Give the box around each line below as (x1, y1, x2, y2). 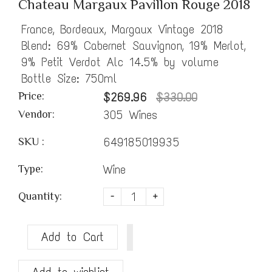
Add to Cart (41, 229, 104, 245)
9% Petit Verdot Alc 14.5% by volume (21, 54, 219, 69)
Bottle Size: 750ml (21, 70, 117, 86)
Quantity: (18, 190, 62, 203)
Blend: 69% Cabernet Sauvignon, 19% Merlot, (21, 38, 245, 53)
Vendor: (18, 108, 55, 121)
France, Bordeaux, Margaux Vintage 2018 (21, 21, 223, 36)
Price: (18, 89, 44, 102)
